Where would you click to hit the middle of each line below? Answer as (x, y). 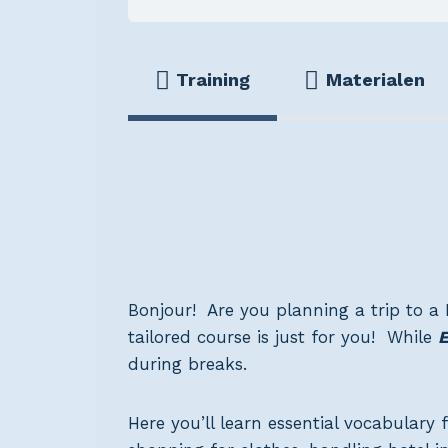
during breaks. (187, 364)
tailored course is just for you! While (283, 337)
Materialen (375, 80)
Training (213, 80)
